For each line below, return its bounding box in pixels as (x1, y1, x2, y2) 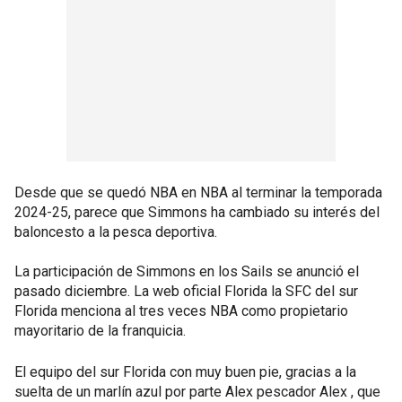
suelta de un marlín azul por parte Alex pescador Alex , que (14, 382, 380, 400)
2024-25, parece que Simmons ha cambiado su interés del (14, 203, 380, 221)
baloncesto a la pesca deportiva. (14, 223, 217, 240)
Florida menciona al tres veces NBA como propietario (14, 301, 348, 319)
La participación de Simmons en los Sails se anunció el (14, 262, 359, 280)
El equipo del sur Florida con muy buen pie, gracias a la (14, 363, 356, 380)
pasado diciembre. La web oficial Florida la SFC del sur (14, 282, 358, 300)
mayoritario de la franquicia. (14, 321, 186, 339)
